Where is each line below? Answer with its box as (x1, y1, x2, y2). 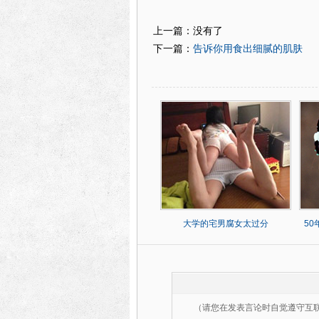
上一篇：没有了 (152, 26, 229, 36)
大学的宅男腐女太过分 (183, 219, 268, 229)
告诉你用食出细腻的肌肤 (192, 43, 303, 54)
